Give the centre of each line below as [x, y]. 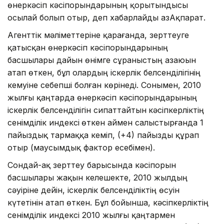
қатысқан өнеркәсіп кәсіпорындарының [88, 47]
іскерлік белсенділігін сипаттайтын [77, 110]
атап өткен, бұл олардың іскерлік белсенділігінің [104, 72]
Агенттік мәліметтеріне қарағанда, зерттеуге [98, 35]
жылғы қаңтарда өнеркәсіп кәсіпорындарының [102, 97]
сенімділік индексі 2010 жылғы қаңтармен [91, 215]
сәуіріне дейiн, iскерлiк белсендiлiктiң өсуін [93, 190]
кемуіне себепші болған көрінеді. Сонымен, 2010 [104, 85]
